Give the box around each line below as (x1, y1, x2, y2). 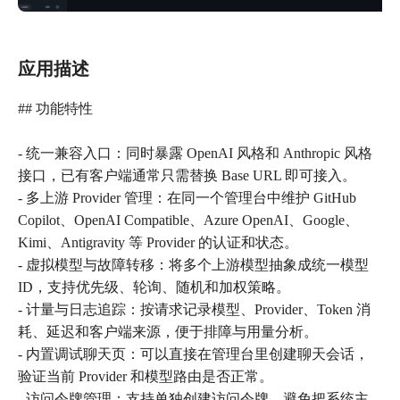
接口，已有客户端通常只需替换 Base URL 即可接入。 (18, 168, 356, 184)
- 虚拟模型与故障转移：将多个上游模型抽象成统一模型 (18, 257, 369, 273)
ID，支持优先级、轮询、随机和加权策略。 (18, 279, 290, 296)
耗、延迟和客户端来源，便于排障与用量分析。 (18, 324, 318, 340)
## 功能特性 (18, 101, 93, 117)
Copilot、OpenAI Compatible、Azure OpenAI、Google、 (18, 212, 359, 229)
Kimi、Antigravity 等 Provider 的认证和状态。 (18, 235, 298, 251)
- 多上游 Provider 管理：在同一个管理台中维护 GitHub (18, 190, 356, 206)
